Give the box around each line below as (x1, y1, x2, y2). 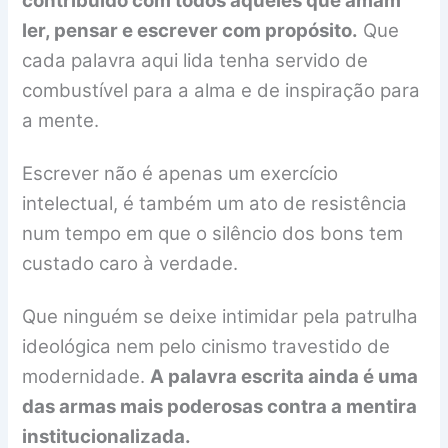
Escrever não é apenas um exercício (22, 161, 339, 185)
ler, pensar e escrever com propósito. (22, 18, 359, 42)
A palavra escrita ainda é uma (150, 365, 419, 389)
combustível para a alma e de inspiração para (22, 78, 421, 102)
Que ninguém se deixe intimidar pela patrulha (22, 305, 419, 329)
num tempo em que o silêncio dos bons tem (22, 221, 404, 245)
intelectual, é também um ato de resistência (22, 191, 408, 215)
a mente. (22, 108, 100, 132)
